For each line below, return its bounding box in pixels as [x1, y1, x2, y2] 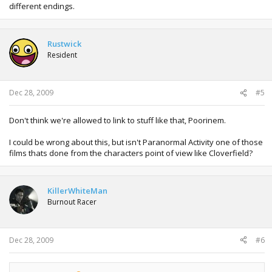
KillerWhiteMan [47, 185, 107, 196]
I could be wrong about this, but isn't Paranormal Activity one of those [9, 137, 263, 148]
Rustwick [47, 38, 81, 49]
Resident [47, 49, 77, 60]
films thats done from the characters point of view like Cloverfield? [9, 148, 253, 158]
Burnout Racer [47, 197, 97, 207]
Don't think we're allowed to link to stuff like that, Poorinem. [9, 115, 226, 126]
